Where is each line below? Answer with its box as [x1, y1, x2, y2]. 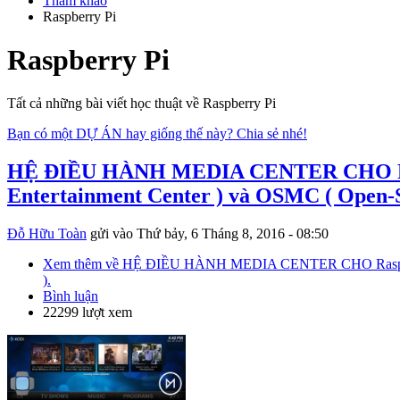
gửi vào [87, 226, 137, 242]
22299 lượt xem [43, 304, 132, 321]
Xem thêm [43, 256, 102, 272]
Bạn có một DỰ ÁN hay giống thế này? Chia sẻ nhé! [7, 126, 307, 142]
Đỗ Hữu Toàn [7, 226, 87, 242]
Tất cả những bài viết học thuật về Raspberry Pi [7, 96, 276, 112]
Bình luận [43, 288, 98, 304]
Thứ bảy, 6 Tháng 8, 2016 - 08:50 [137, 226, 329, 242]
